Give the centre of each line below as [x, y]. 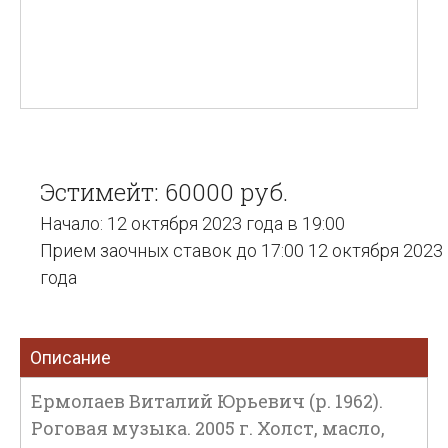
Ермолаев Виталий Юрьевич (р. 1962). [207, 401]
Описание [70, 357]
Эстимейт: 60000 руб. [164, 192]
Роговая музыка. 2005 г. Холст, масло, [208, 428]
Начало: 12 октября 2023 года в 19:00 [192, 223]
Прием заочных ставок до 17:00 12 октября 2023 [241, 250]
